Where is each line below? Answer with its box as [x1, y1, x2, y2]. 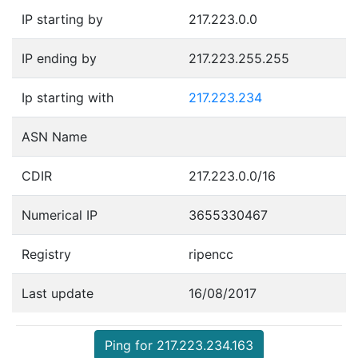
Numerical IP [22, 206, 97, 223]
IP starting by [22, 10, 103, 27]
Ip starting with [22, 89, 113, 105]
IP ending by [22, 50, 97, 66]
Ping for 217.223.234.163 [105, 336, 253, 353]
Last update [22, 284, 93, 301]
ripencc [189, 245, 233, 262]
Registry [22, 245, 71, 262]
